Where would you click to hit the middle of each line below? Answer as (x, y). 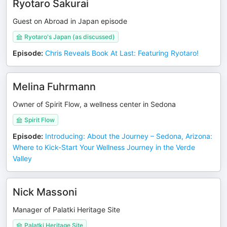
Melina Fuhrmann (54, 87)
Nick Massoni (45, 192)
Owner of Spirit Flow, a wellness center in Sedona (94, 104)
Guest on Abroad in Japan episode (70, 21)
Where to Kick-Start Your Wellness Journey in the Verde (104, 147)
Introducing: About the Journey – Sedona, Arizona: (129, 136)
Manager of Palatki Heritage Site (66, 210)
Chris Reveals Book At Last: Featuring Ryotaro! (122, 53)
